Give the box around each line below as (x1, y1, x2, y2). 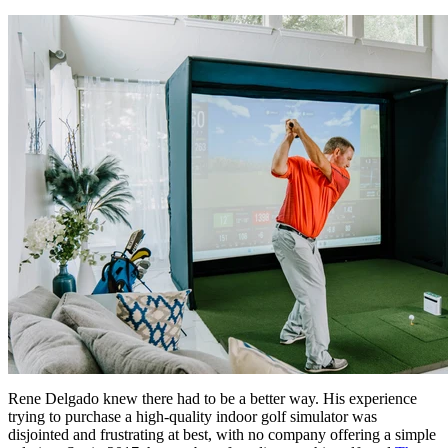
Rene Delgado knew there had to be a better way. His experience (8, 389, 417, 407)
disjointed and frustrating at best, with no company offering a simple (8, 425, 436, 443)
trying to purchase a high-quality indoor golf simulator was (8, 407, 377, 425)
